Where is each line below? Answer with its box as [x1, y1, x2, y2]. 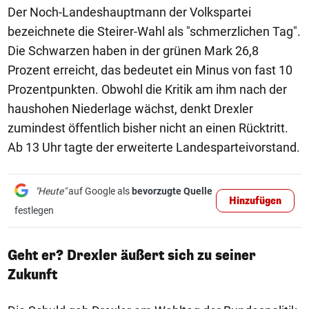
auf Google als [66, 185, 132, 197]
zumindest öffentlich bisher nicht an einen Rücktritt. [8, 120, 288, 135]
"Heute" [35, 185, 66, 197]
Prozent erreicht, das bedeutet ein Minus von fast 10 [8, 62, 292, 77]
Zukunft [8, 265, 57, 284]
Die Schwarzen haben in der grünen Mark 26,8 [8, 43, 259, 58]
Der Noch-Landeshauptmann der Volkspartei [8, 4, 251, 19]
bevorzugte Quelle [132, 185, 212, 197]
